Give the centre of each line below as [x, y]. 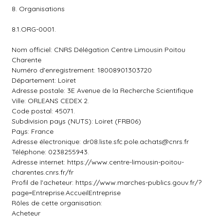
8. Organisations [38, 9]
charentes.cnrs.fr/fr [43, 172]
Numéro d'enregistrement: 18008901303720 [82, 70]
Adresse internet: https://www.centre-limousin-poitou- [98, 162]
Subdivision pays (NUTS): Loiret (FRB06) [76, 121]
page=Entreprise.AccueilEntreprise [66, 193]
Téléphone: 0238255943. [50, 152]
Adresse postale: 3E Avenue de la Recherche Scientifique [102, 91]
